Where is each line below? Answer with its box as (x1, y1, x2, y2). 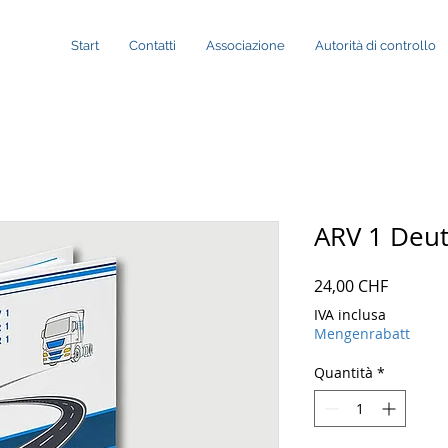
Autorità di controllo (315, 38, 436, 53)
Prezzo (387, 273, 437, 296)
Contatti (129, 38, 176, 53)
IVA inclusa (314, 304, 386, 324)
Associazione (206, 38, 285, 53)
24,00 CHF (314, 274, 388, 297)
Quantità (314, 362, 373, 382)
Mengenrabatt (314, 323, 410, 343)
